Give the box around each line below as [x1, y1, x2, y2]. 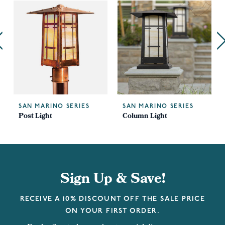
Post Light [19, 111, 52, 123]
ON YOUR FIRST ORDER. [65, 207, 160, 215]
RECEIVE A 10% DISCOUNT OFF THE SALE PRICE [20, 195, 205, 203]
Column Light [123, 111, 167, 123]
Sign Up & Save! [60, 168, 165, 192]
